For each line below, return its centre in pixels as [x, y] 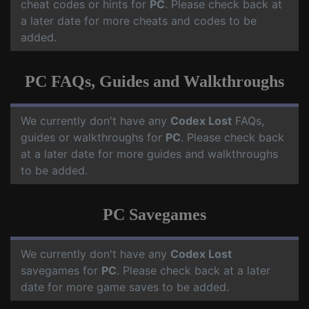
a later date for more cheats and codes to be [139, 21]
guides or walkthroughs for [93, 138]
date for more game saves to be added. [125, 287]
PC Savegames [154, 215]
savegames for [61, 271]
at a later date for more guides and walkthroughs [149, 154]
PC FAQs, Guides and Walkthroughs [154, 82]
